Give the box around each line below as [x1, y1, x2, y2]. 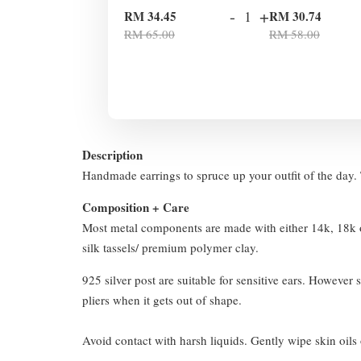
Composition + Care [82, 198, 189, 217]
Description [82, 146, 143, 164]
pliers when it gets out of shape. [82, 292, 242, 309]
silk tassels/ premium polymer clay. [82, 239, 259, 256]
